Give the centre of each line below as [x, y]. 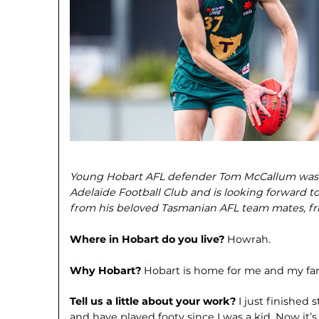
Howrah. [249, 239]
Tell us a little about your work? [155, 302]
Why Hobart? [107, 270]
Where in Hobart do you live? [149, 239]
